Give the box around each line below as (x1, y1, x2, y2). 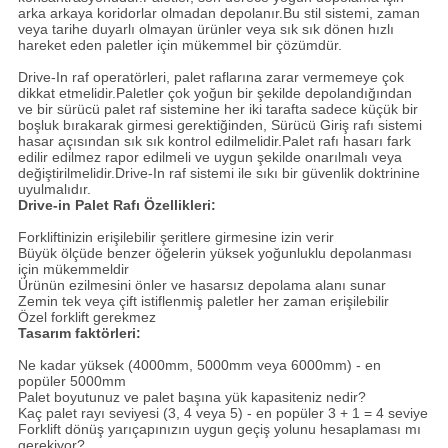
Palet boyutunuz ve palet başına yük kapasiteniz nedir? (17, 388, 366, 405)
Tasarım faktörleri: (17, 324, 141, 341)
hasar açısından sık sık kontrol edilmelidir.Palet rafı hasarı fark (17, 132, 411, 149)
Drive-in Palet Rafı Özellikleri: (17, 196, 216, 213)
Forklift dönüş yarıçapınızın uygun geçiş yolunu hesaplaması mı (17, 420, 421, 437)
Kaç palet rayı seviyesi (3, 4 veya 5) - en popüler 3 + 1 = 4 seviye (17, 404, 428, 421)
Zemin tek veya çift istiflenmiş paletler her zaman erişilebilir (17, 292, 389, 309)
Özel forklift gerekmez (17, 308, 156, 325)
